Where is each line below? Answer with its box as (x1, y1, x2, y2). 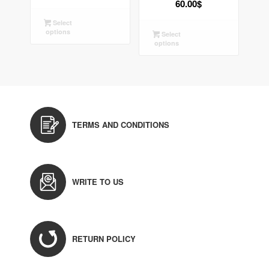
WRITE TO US (72, 175, 124, 187)
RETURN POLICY (72, 232, 136, 244)
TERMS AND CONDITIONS (72, 118, 169, 130)
